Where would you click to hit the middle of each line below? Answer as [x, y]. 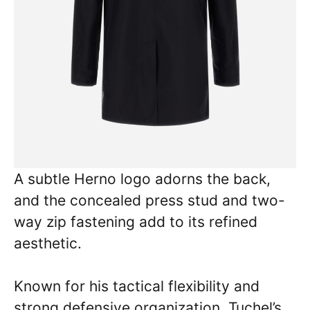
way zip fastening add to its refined [136, 221]
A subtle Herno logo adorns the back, [142, 179]
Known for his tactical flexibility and [137, 286]
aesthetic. [48, 243]
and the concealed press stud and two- [149, 200]
